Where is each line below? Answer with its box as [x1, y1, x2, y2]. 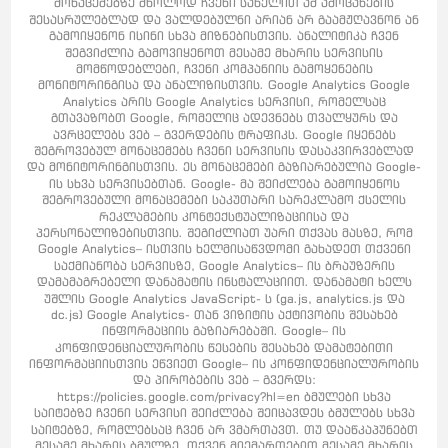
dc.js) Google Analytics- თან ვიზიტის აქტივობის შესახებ [50, 306, 398, 322]
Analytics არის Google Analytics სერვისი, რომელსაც [62, 93, 386, 109]
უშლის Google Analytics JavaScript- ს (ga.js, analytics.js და [43, 290, 405, 306]
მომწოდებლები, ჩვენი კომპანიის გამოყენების [75, 61, 373, 77]
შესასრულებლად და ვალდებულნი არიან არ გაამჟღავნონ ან [29, 11, 419, 27]
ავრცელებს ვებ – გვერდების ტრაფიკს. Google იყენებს [52, 126, 396, 142]
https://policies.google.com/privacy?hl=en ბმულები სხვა [57, 388, 391, 404]
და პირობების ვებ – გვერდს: [132, 372, 316, 388]
